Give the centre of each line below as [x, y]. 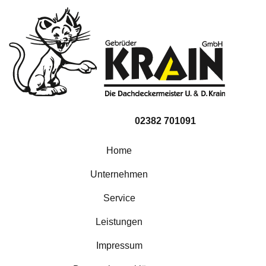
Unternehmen [119, 174]
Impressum [119, 246]
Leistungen [119, 222]
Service [119, 198]
